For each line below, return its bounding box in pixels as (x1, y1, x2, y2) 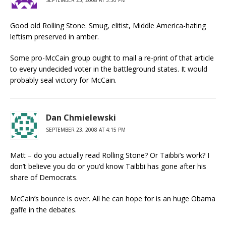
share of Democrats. (10, 173, 78, 182)
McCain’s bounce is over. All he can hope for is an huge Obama (10, 194, 215, 203)
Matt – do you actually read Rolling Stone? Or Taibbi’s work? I (10, 150, 209, 160)
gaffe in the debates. (10, 205, 77, 214)
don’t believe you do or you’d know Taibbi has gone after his (10, 161, 206, 171)
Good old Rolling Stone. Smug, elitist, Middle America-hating (10, 21, 206, 30)
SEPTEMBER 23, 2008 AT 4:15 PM (46, 126, 126, 133)
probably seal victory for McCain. (10, 75, 117, 85)
